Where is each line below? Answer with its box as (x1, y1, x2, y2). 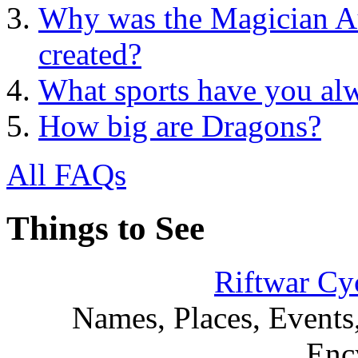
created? (38, 37, 141, 72)
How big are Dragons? (38, 109, 321, 144)
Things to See (6, 209, 205, 247)
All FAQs (6, 157, 126, 193)
